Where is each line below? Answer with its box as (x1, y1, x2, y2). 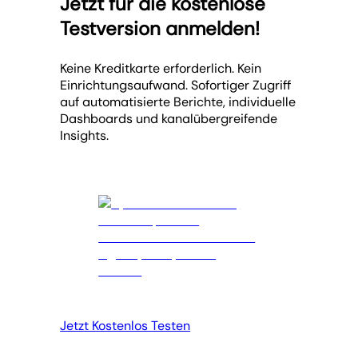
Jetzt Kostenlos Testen (60, 317, 191, 335)
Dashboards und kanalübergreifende (60, 110, 278, 128)
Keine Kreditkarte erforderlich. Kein (60, 60, 262, 78)
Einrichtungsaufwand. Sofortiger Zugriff (60, 77, 292, 94)
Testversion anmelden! (60, 16, 261, 42)
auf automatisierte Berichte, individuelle (60, 93, 296, 111)
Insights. (60, 127, 109, 145)
